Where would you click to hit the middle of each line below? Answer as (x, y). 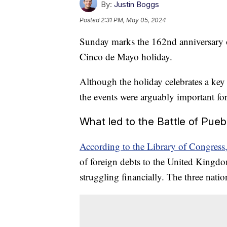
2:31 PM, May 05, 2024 (134, 20)
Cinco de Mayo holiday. (126, 57)
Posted (90, 20)
